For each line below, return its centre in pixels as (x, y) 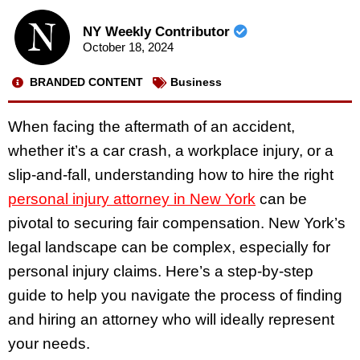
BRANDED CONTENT (86, 82)
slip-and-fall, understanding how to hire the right (171, 174)
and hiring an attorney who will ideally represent (171, 319)
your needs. (49, 343)
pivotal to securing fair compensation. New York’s (177, 223)
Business (196, 82)
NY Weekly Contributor (158, 32)
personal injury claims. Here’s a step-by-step (161, 271)
